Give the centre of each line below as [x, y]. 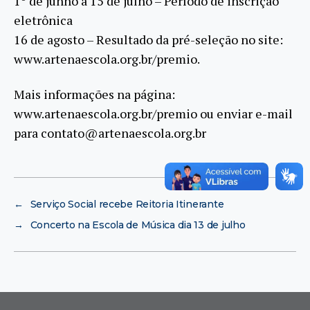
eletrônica [43, 20]
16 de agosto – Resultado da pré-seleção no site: [148, 40]
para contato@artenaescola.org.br [110, 133]
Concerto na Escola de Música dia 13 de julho [138, 225]
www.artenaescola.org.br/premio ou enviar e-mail [153, 113]
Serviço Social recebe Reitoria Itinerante [127, 204]
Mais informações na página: [94, 94]
